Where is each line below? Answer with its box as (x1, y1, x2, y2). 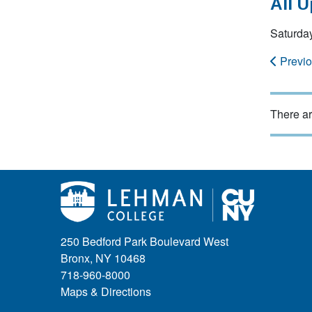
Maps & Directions (61, 283, 151, 300)
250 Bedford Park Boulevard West (61, 233, 228, 250)
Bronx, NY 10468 (61, 250, 146, 267)
